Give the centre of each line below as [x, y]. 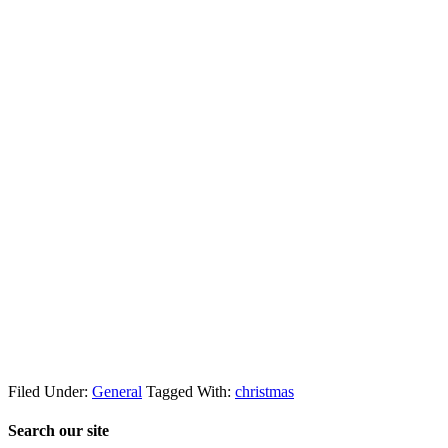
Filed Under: [50, 391]
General [117, 391]
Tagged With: [190, 391]
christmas [264, 391]
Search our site [58, 431]
